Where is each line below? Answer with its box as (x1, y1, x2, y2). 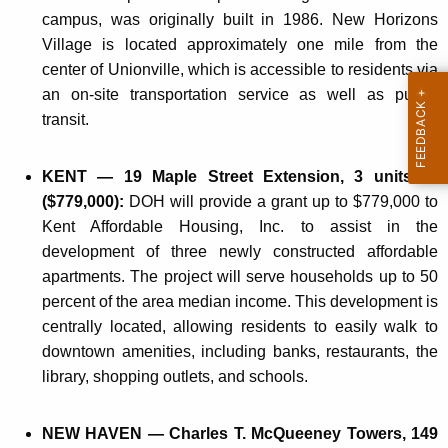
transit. (42, 111, 89, 129)
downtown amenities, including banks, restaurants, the (42, 343, 438, 361)
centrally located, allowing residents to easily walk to (42, 318, 438, 336)
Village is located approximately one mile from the (42, 36, 438, 54)
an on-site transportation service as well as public (42, 86, 438, 104)
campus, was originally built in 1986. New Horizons (42, 11, 438, 29)
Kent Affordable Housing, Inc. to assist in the (42, 218, 438, 236)
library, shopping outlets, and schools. (42, 368, 308, 386)
